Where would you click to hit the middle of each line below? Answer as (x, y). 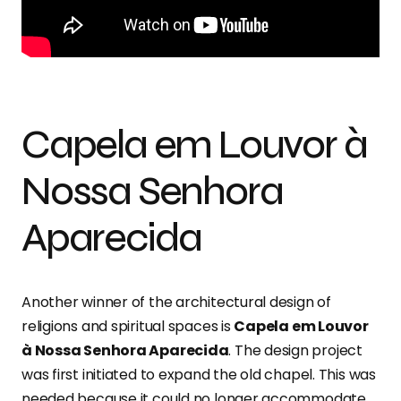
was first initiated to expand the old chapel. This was (199, 375)
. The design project (295, 351)
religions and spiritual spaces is (128, 327)
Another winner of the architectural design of (176, 303)
